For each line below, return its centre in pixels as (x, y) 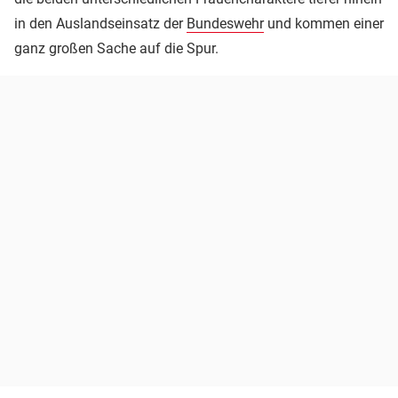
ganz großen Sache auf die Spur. (116, 48)
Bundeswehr (225, 23)
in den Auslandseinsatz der (100, 23)
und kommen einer (324, 23)
